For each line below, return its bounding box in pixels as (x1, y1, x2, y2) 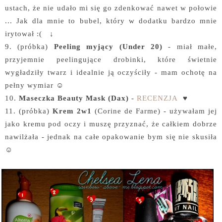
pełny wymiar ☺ (5, 81, 64, 89)
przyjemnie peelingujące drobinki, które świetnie (5, 55, 217, 63)
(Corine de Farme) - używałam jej (92, 107, 217, 115)
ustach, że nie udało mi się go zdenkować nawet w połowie (5, 3, 217, 12)
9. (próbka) (5, 42, 54, 51)
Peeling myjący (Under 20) (54, 42, 168, 51)
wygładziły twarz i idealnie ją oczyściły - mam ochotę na (5, 68, 217, 76)
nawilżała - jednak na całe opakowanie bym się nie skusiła (5, 132, 217, 141)
